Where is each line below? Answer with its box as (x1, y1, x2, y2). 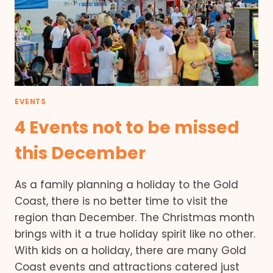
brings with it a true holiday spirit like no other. (15, 226, 255, 241)
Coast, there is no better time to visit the (15, 193, 228, 208)
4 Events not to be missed (15, 115, 239, 140)
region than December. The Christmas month (15, 210, 255, 225)
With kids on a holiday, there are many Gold (15, 243, 246, 258)
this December (15, 141, 146, 165)
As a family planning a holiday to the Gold (15, 177, 238, 192)
